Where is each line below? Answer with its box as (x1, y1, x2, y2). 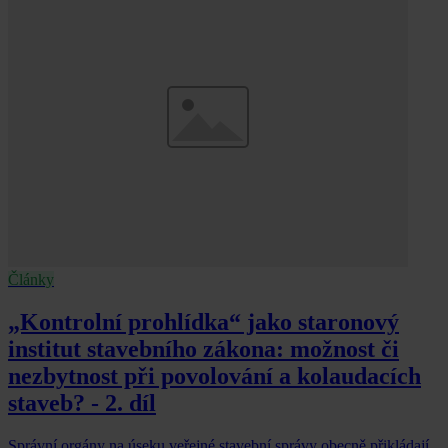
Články (8, 271, 54, 289)
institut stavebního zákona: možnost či (8, 335, 399, 362)
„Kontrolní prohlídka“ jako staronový (8, 308, 399, 335)
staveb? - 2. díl (8, 389, 156, 416)
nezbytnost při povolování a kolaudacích (8, 362, 421, 389)
